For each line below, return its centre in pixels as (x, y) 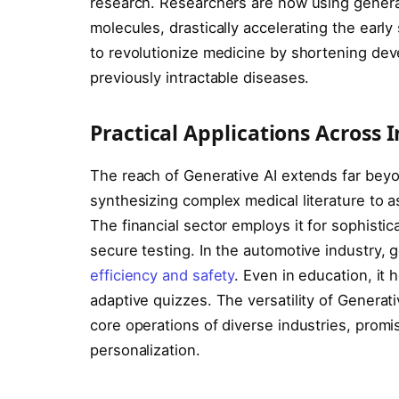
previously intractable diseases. (200, 78)
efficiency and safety (163, 276)
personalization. (145, 350)
